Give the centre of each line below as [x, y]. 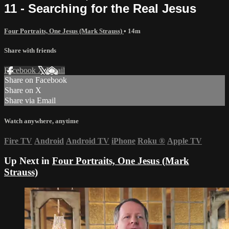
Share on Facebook [36, 80]
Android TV [88, 141]
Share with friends [30, 50]
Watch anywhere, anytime [41, 121]
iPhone [123, 141]
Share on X [23, 90]
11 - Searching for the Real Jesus [100, 8]
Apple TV [185, 141]
